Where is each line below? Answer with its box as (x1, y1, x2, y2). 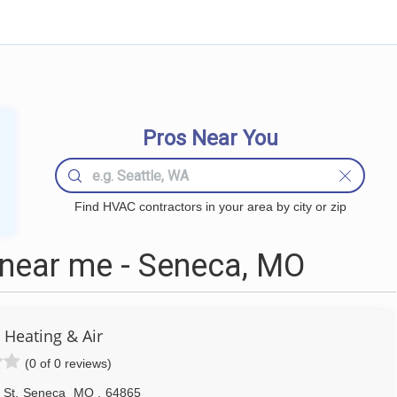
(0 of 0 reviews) (25, 356, 112, 370)
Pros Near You (142, 126, 278, 151)
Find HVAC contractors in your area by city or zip (74, 199, 346, 214)
